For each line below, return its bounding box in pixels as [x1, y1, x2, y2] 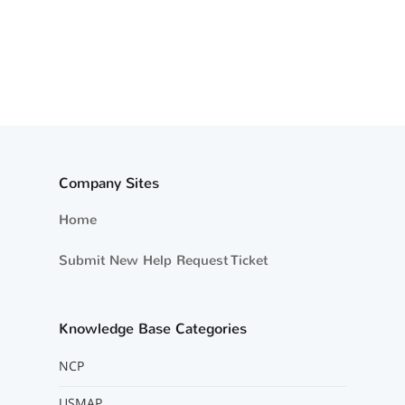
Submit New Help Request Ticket [58, 251, 268, 269]
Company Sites [58, 174, 159, 193]
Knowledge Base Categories [58, 319, 247, 338]
